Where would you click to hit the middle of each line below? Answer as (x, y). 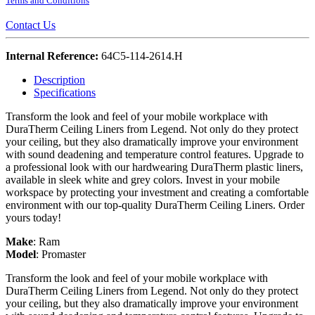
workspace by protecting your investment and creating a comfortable (157, 192)
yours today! (33, 217)
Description (59, 79)
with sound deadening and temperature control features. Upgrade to (155, 154)
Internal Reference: (53, 56)
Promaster (64, 254)
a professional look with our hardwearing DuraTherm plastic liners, (154, 167)
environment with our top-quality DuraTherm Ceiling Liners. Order (155, 205)
